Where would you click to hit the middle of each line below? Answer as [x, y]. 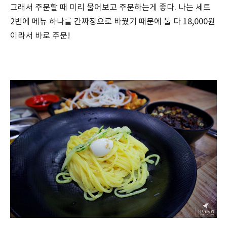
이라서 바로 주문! [40, 36]
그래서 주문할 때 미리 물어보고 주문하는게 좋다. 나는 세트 [110, 7]
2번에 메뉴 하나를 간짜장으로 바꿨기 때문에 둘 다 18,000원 [113, 22]
